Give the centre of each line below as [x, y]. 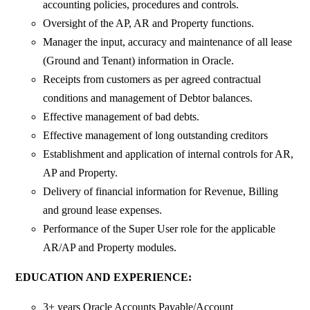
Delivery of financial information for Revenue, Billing [161, 192]
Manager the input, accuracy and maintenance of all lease [168, 42]
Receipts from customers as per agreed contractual [152, 80]
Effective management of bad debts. [121, 117]
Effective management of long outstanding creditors [156, 136]
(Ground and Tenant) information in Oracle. [139, 61]
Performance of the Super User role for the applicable [159, 229]
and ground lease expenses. [103, 210]
